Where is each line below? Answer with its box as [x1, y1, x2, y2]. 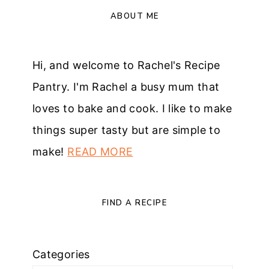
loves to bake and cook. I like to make [32, 102, 232, 115]
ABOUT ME [110, 11, 159, 22]
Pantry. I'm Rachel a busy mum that [32, 80, 220, 94]
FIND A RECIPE [101, 198, 168, 209]
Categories [32, 248, 90, 261]
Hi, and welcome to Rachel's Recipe [32, 59, 220, 72]
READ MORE [67, 145, 133, 159]
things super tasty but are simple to [32, 124, 220, 137]
